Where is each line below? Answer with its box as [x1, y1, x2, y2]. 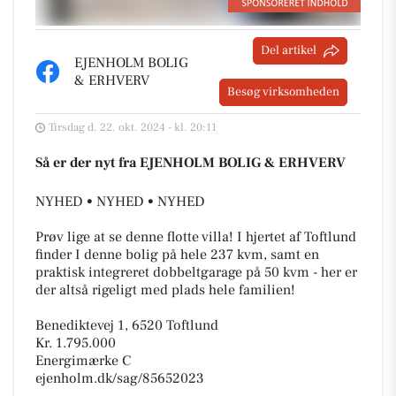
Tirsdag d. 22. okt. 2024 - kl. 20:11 [49, 120, 217, 134]
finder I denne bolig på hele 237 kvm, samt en [35, 246, 319, 263]
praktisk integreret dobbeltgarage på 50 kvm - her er [35, 263, 357, 281]
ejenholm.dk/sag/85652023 [35, 369, 204, 387]
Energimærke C [35, 352, 131, 369]
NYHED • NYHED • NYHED [35, 193, 205, 210]
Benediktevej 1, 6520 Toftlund [35, 316, 218, 334]
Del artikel [261, 42, 316, 58]
